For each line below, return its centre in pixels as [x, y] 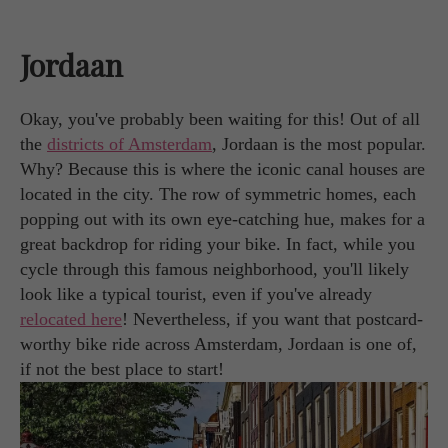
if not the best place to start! [122, 369]
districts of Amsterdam [129, 144]
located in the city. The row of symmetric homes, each [218, 194]
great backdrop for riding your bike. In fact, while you [217, 244]
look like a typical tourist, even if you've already [196, 294]
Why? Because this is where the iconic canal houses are [222, 169]
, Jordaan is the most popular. [319, 144]
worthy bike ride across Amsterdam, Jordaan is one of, [218, 344]
